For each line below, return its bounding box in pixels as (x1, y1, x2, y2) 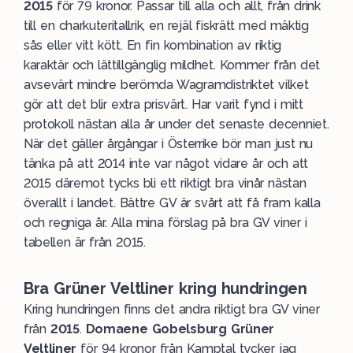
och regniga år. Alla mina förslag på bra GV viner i (24, 215, 307, 230)
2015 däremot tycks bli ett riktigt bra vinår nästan (24, 176, 307, 191)
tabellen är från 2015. (24, 235, 146, 250)
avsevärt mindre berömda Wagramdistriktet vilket (24, 77, 309, 92)
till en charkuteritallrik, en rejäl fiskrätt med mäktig (24, 18, 309, 33)
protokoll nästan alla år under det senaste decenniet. (24, 117, 329, 132)
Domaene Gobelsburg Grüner (85, 321, 274, 336)
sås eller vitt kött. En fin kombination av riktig (24, 38, 282, 53)
